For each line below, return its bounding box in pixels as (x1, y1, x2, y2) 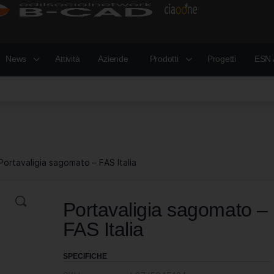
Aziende (98, 54, 128, 64)
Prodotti (149, 54, 179, 64)
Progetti (207, 54, 236, 64)
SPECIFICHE (62, 252, 107, 261)
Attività (55, 54, 80, 64)
